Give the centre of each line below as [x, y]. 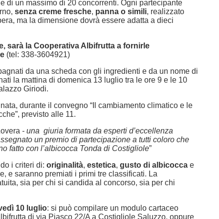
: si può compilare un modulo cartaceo [113, 208]
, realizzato [165, 11]
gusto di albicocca [154, 165]
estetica [101, 165]
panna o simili [121, 11]
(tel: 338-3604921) [38, 55]
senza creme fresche [53, 11]
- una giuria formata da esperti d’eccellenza [97, 131]
